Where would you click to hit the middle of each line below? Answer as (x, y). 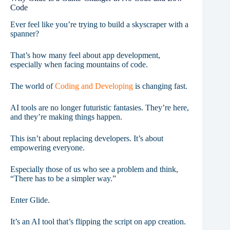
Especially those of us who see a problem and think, (94, 169)
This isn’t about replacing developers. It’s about (87, 138)
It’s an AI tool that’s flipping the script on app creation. (98, 221)
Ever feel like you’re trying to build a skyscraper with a (99, 24)
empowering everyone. (47, 147)
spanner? (25, 33)
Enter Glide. (30, 200)
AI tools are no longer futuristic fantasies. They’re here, (100, 107)
